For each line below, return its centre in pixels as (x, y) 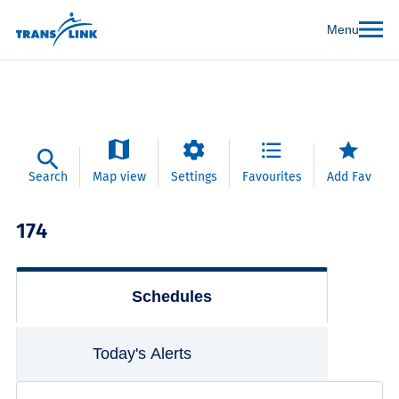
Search (48, 176)
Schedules (171, 296)
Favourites (272, 176)
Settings (194, 176)
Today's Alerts (142, 353)
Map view (119, 176)
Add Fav (349, 176)
